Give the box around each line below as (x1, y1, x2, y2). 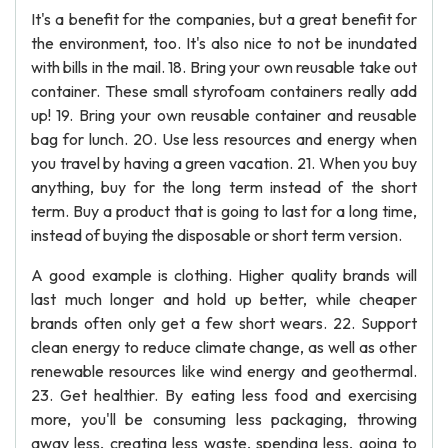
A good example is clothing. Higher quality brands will (31, 265, 417, 285)
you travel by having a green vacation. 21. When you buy (31, 153, 417, 173)
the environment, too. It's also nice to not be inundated (31, 33, 417, 53)
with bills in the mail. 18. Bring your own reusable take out (31, 57, 417, 77)
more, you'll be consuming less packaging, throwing (31, 409, 417, 429)
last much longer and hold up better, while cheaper (31, 289, 417, 309)
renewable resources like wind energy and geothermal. (31, 361, 417, 381)
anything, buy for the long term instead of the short (31, 177, 417, 197)
